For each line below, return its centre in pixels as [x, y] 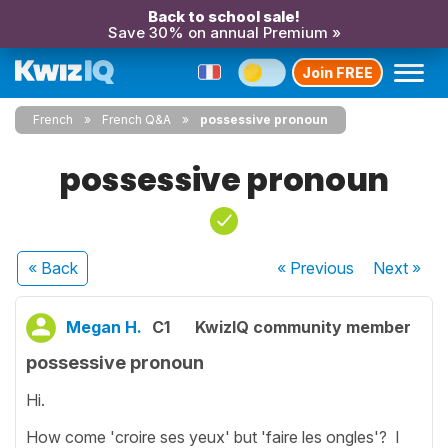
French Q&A [136, 119]
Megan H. [104, 327]
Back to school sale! [224, 16]
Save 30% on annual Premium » [224, 32]
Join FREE [337, 72]
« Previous [316, 268]
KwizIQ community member [303, 327]
